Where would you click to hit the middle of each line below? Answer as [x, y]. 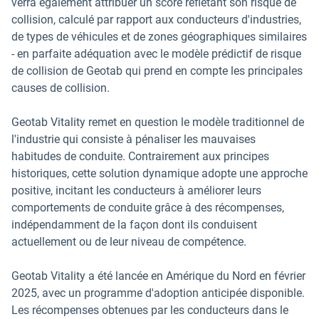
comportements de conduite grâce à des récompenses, [148, 207]
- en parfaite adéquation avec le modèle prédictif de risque [156, 53]
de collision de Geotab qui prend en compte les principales [157, 70]
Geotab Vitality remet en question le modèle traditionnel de [158, 122]
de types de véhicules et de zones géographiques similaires [159, 36]
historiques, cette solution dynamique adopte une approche [159, 173]
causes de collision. [61, 88]
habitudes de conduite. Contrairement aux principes [140, 156]
